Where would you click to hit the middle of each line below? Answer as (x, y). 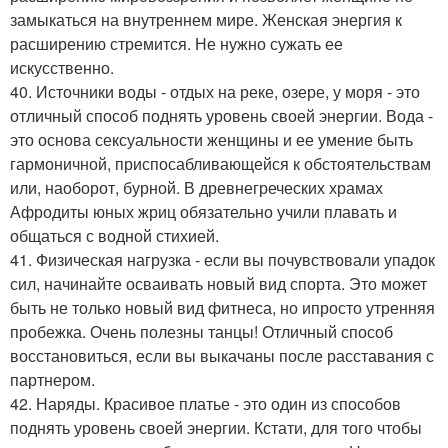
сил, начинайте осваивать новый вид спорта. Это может (218, 283)
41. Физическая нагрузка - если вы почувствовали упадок (222, 259)
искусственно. (62, 67)
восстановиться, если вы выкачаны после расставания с (222, 355)
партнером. (52, 379)
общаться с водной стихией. (114, 235)
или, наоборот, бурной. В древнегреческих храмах (196, 187)
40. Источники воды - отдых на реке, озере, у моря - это (215, 91)
